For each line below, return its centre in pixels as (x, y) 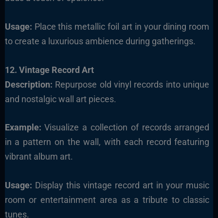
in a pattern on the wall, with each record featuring (107, 142)
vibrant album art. (39, 157)
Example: (23, 127)
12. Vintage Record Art (49, 70)
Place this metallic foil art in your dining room (121, 26)
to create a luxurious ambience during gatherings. (100, 41)
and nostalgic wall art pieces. (60, 99)
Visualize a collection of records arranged (125, 127)
